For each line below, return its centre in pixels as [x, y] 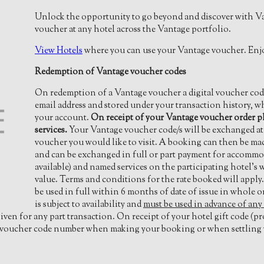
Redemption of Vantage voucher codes [110, 72]
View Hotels [59, 51]
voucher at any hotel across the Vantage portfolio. [133, 30]
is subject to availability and [89, 205]
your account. [63, 118]
